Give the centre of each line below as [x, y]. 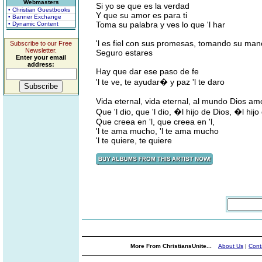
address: [41, 64]
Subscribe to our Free [41, 43]
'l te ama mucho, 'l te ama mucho [157, 131]
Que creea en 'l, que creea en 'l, [155, 122]
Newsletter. [41, 50]
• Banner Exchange [35, 17]
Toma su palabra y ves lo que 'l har [161, 25]
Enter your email [41, 57]
